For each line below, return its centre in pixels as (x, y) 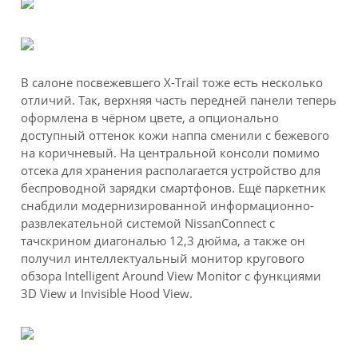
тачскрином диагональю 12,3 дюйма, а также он (163, 241)
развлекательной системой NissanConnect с (148, 223)
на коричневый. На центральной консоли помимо (171, 153)
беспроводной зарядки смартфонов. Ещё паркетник (174, 188)
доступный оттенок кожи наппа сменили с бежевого (175, 135)
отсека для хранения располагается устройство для (171, 171)
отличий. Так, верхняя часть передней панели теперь (179, 100)
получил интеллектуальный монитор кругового (163, 259)
